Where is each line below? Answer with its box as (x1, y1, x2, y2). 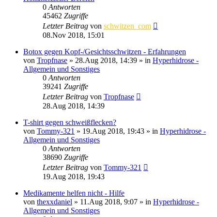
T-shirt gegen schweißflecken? (23, 118, 116, 126)
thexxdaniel (37, 197, 72, 206)
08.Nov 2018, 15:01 (43, 31, 105, 39)
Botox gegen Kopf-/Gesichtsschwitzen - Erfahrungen (23, 47, 186, 56)
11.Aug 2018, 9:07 (80, 197, 138, 206)
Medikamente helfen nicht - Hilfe (23, 188, 124, 197)
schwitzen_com (104, 21, 151, 30)
